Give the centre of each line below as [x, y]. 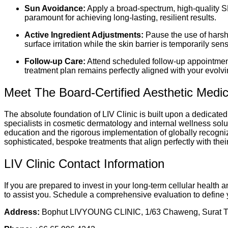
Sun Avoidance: [55, 9]
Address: [22, 212]
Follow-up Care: [55, 62]
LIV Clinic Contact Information [84, 164]
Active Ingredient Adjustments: [84, 35]
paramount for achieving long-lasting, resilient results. [120, 18]
